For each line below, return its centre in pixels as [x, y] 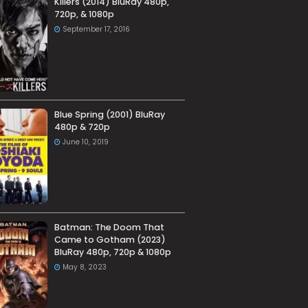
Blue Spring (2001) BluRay [109, 115]
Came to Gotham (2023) [110, 240]
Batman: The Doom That [109, 228]
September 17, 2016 [96, 29]
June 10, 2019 [85, 142]
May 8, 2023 [84, 267]
